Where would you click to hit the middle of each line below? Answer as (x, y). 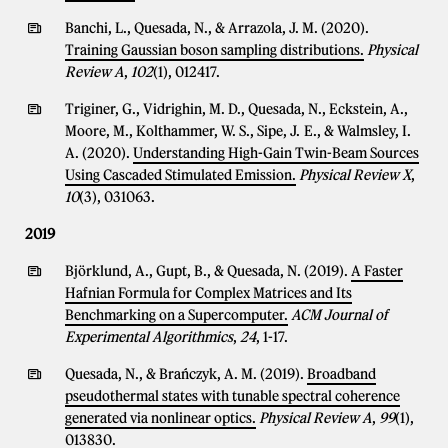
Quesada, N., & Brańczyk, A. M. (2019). (186, 374)
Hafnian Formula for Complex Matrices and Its (208, 293)
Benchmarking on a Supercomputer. (176, 315)
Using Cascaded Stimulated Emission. (180, 175)
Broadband (341, 374)
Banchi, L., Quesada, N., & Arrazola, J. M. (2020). (217, 28)
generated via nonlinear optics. (160, 418)
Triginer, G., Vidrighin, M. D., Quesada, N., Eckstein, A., (236, 109)
